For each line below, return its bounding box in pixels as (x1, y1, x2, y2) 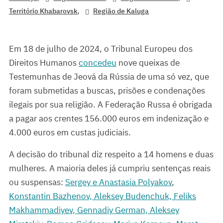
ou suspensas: (9, 177, 65, 188)
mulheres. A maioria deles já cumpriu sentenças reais (9, 163, 211, 174)
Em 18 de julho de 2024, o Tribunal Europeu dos (9, 43, 193, 55)
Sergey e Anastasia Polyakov (65, 177, 172, 188)
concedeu (79, 57, 116, 69)
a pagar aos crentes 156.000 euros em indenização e (9, 113, 209, 124)
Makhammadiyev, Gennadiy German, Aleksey (9, 205, 179, 216)
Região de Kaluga (93, 6, 149, 15)
